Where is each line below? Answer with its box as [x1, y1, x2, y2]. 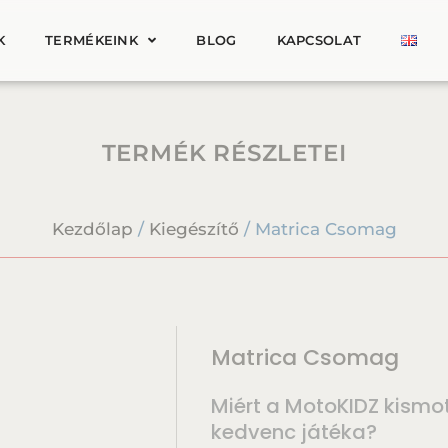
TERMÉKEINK [45, 32, 139, 48]
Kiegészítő [148, 219, 239, 240]
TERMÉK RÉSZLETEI [101, 139, 347, 168]
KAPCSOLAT [276, 32, 362, 48]
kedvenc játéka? [210, 417, 377, 446]
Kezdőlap [51, 219, 133, 240]
